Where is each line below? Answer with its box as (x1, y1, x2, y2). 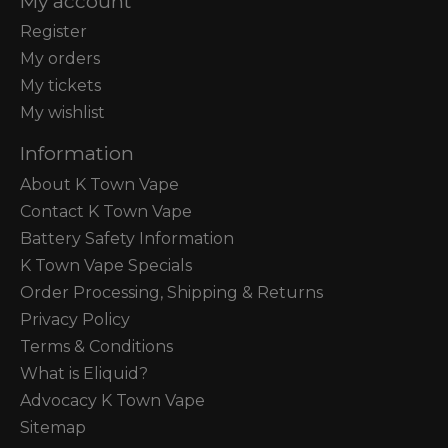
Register (20, 22, 87, 42)
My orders (20, 49, 100, 69)
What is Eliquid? (20, 363, 148, 383)
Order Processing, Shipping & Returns (20, 282, 323, 302)
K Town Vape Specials (20, 255, 192, 275)
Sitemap (20, 417, 86, 437)
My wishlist (20, 103, 105, 123)
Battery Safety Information (20, 228, 234, 248)
